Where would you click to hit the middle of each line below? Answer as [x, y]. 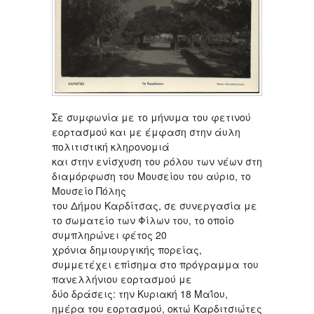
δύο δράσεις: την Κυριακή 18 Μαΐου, [140, 293]
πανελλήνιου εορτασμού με [122, 279]
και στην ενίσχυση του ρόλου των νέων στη [157, 161]
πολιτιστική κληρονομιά [111, 146]
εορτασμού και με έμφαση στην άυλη [146, 131]
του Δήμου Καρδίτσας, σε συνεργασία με [155, 205]
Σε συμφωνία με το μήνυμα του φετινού [151, 117]
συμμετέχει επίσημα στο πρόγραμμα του [155, 264]
